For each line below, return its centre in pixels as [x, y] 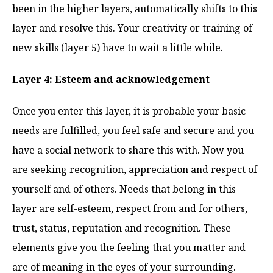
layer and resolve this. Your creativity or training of [132, 28]
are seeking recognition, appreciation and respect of [135, 169]
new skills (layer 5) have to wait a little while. [118, 47]
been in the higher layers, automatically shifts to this [135, 8]
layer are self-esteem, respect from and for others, [130, 208]
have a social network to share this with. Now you [128, 150]
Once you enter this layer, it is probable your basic [129, 111]
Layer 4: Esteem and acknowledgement [111, 79]
